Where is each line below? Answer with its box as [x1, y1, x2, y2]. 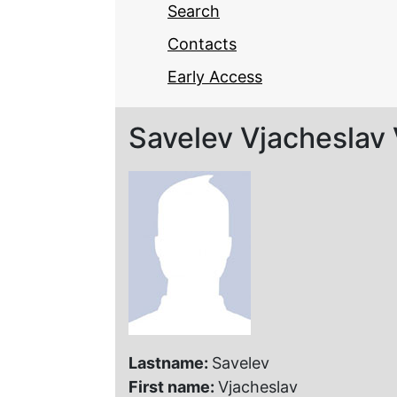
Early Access [167, 66, 262, 86]
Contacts [167, 34, 237, 53]
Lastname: [128, 353, 212, 372]
